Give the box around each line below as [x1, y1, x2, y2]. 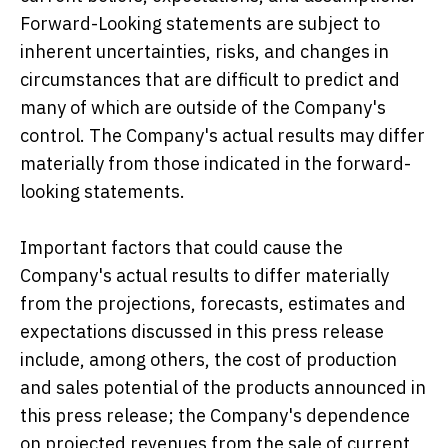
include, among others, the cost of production [20, 348, 397, 372]
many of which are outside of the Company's [20, 96, 386, 120]
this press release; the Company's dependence [20, 404, 410, 428]
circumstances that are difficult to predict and [20, 68, 400, 92]
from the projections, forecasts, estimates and [20, 292, 406, 316]
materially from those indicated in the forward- [20, 152, 411, 176]
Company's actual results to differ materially [20, 264, 389, 288]
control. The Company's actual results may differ [20, 124, 425, 148]
